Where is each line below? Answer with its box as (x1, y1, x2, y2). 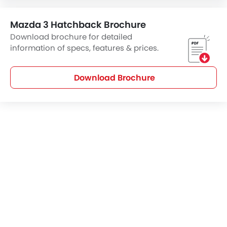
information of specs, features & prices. (10, 43, 159, 54)
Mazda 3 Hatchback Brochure (10, 18, 146, 31)
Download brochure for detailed (10, 31, 132, 43)
